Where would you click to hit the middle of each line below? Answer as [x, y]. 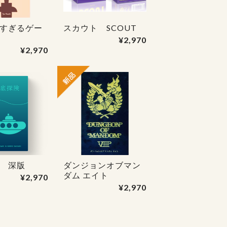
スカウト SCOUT [100, 27]
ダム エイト [86, 175]
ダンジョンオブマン [102, 165]
